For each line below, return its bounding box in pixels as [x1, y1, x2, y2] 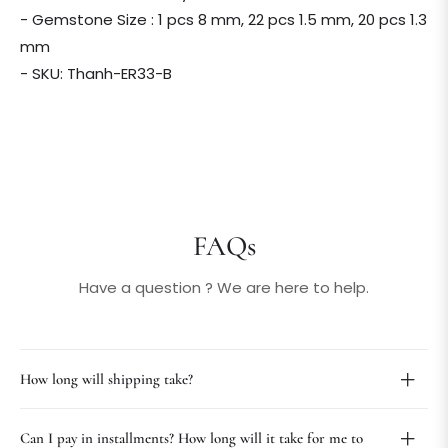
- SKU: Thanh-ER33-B [20, 63, 172, 85]
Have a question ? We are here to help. [79, 277, 369, 299]
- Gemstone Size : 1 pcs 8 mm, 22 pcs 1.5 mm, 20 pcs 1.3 [20, 9, 427, 31]
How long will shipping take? [20, 370, 193, 389]
